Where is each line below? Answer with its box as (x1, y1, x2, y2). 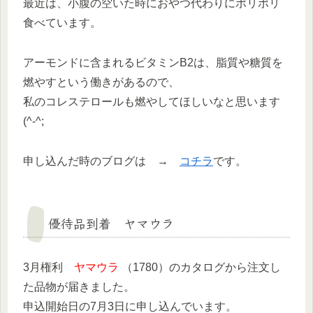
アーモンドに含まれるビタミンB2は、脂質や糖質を (23, 56, 283, 68)
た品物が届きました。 (23, 280, 135, 293)
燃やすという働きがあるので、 (23, 75, 180, 88)
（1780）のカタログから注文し (119, 261, 281, 273)
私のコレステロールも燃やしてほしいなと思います (23, 95, 280, 108)
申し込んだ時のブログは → (23, 154, 180, 167)
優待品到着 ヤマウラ (48, 213, 174, 232)
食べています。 (23, 16, 101, 29)
